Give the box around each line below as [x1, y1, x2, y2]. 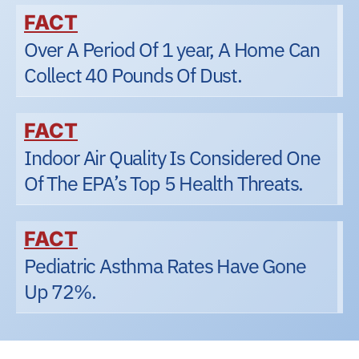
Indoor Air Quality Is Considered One [24, 144, 321, 171]
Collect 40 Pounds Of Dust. [24, 62, 242, 89]
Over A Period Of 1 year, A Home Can [24, 36, 320, 63]
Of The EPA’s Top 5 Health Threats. [24, 170, 304, 197]
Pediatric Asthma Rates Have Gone [24, 252, 306, 280]
